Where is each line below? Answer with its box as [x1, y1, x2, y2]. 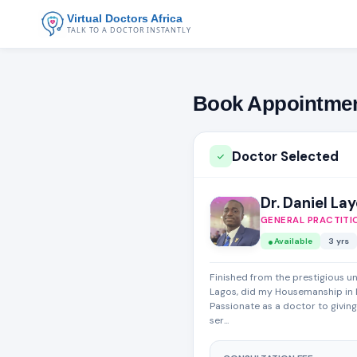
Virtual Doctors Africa [67, 12, 182, 25]
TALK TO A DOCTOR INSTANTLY [67, 25, 191, 35]
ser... [210, 314, 229, 327]
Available [274, 236, 312, 246]
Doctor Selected [232, 147, 339, 165]
